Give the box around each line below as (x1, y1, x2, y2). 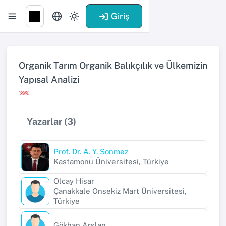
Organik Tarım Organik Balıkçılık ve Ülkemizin (19, 60, 207, 71)
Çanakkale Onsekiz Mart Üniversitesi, (53, 186, 187, 195)
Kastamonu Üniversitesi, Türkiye (53, 157, 169, 166)
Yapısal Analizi (19, 74, 79, 85)
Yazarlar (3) (27, 116, 76, 127)
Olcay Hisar (53, 176, 94, 185)
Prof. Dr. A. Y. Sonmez (53, 147, 128, 156)
